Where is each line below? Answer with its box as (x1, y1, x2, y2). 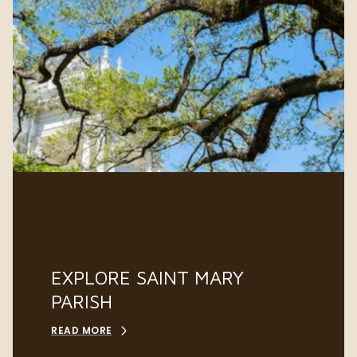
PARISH (51, 289, 112, 312)
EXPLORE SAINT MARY (51, 265, 244, 288)
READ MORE (51, 323, 112, 337)
